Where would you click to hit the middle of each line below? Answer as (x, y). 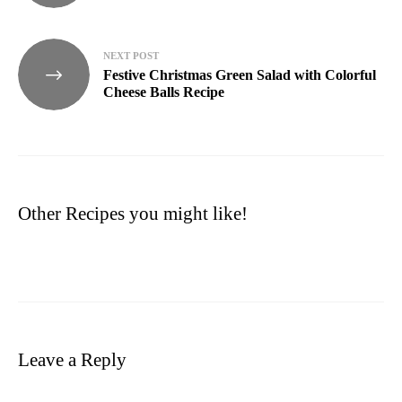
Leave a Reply (72, 359)
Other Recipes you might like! (133, 213)
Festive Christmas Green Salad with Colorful (240, 74)
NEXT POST (131, 55)
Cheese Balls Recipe (164, 92)
